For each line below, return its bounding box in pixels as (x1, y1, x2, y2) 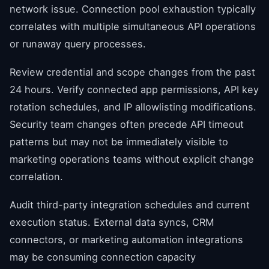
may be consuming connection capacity (10, 250, 196, 263)
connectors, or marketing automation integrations (10, 233, 243, 246)
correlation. (10, 170, 63, 183)
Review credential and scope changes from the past (10, 65, 255, 78)
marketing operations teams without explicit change (10, 153, 254, 165)
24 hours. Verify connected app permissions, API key (10, 83, 259, 95)
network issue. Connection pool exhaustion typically (10, 2, 256, 15)
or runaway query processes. (10, 37, 146, 50)
